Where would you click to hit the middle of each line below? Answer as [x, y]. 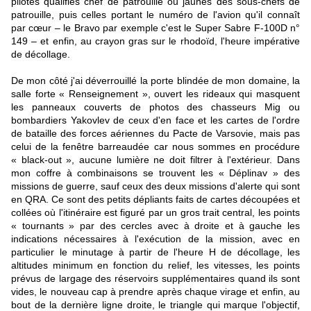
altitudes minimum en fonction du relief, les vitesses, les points [155, 265]
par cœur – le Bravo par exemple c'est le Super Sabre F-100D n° [155, 27]
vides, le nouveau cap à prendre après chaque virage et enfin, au [155, 291]
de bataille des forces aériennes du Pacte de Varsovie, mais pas [155, 133]
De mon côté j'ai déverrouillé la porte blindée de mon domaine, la [155, 80]
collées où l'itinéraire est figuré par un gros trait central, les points [155, 212]
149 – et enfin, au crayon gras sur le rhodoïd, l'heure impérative [155, 41]
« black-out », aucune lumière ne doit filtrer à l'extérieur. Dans [155, 159]
